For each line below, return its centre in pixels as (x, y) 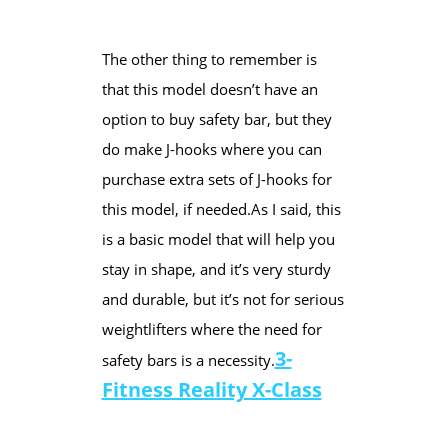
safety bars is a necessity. (188, 359)
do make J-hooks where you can (211, 148)
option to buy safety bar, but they (216, 118)
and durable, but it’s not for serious (222, 298)
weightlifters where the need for (211, 328)
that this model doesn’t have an (209, 88)
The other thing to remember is (209, 58)
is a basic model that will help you (218, 238)
